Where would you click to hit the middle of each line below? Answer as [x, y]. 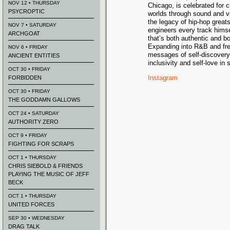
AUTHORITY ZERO [33, 122]
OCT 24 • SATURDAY [34, 113]
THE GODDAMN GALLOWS [44, 100]
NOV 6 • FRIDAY [28, 47]
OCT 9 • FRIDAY [28, 135]
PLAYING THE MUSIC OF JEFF [49, 174]
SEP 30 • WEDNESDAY [36, 218]
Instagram [163, 78]
